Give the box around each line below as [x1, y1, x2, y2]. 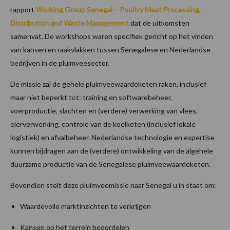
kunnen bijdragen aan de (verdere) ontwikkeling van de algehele [10, 146, 213, 155]
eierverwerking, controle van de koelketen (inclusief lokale [10, 119, 196, 128]
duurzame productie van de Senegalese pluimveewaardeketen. [10, 159, 210, 168]
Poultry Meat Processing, [120, 5, 201, 14]
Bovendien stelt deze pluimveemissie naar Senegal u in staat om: [10, 180, 216, 189]
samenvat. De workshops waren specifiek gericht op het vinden [10, 31, 213, 41]
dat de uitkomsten [129, 18, 189, 27]
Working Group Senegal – [36, 5, 120, 14]
